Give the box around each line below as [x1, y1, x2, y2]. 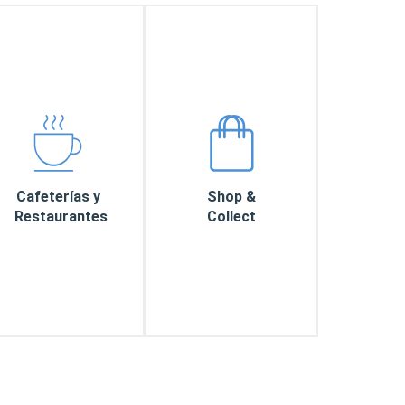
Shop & [207, 187, 256, 205]
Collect [207, 207, 256, 225]
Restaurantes [14, 207, 108, 225]
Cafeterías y [15, 187, 100, 205]
